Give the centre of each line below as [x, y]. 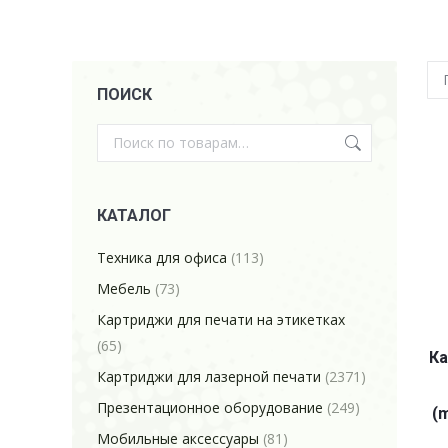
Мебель [124, 288]
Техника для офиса [162, 257]
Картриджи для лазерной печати [209, 376]
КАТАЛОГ [134, 215]
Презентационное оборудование [210, 407]
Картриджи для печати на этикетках [221, 319]
